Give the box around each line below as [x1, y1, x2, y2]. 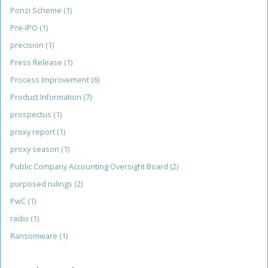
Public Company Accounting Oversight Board [10, 162, 170, 172]
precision [10, 40, 45, 51]
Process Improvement [10, 75, 91, 86]
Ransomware [10, 231, 59, 242]
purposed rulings [10, 179, 74, 190]
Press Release [10, 57, 64, 68]
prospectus [10, 109, 53, 120]
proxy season [10, 144, 61, 155]
